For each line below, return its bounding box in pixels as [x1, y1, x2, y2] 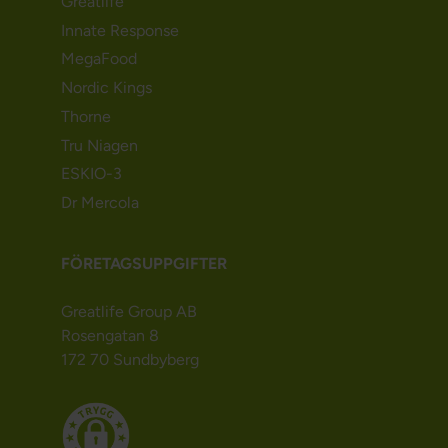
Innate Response [60, 20, 179, 40]
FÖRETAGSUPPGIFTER [60, 254, 227, 274]
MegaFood [60, 49, 137, 69]
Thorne [60, 106, 111, 126]
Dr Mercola [60, 193, 139, 213]
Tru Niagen [60, 135, 138, 155]
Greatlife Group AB [60, 302, 197, 322]
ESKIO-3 [60, 164, 122, 184]
